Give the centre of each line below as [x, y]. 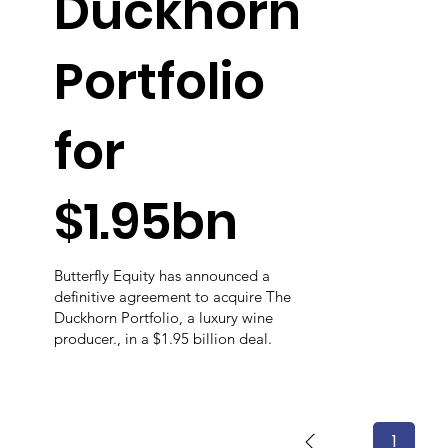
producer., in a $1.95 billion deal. [163, 339]
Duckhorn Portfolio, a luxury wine [164, 318]
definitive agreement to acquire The [173, 297]
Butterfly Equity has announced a [162, 276]
